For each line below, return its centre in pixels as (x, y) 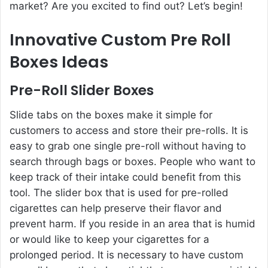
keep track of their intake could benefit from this (125, 177)
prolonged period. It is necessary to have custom (127, 255)
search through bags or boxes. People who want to (133, 161)
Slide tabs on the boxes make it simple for (111, 115)
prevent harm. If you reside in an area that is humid (133, 223)
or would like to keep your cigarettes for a (109, 239)
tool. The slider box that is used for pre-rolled (119, 192)
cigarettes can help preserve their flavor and (116, 208)
